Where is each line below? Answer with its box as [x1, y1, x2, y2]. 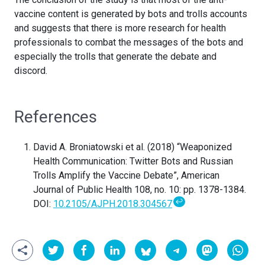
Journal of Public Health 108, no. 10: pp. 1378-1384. [33, 184, 246, 196]
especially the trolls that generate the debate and [14, 51, 216, 63]
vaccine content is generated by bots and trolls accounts [14, 8, 247, 20]
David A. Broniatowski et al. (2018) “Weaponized [33, 141, 232, 153]
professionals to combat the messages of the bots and [14, 37, 243, 49]
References [14, 107, 97, 127]
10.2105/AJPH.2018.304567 [53, 198, 172, 210]
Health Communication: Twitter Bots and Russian [33, 156, 233, 167]
